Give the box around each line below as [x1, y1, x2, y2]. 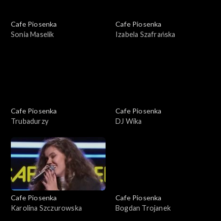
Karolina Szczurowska [11, 204, 82, 213]
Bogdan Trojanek [115, 204, 171, 213]
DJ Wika [115, 117, 142, 126]
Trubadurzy [11, 117, 48, 126]
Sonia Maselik [11, 30, 54, 39]
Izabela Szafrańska [115, 30, 176, 39]
